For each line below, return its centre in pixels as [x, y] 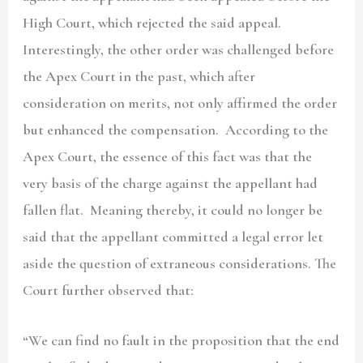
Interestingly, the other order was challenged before [179, 49]
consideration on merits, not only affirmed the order [180, 102]
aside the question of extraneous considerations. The [180, 263]
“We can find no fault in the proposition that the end [181, 340]
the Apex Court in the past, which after [139, 76]
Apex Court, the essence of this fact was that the [168, 156]
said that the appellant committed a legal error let [173, 236]
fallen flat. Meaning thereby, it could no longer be [173, 209]
